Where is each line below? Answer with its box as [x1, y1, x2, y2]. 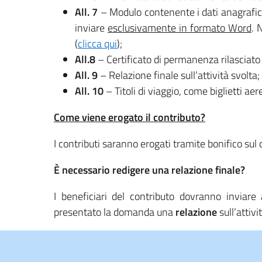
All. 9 [75, 67, 98, 83]
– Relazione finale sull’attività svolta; [98, 67, 260, 83]
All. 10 [75, 82, 104, 99]
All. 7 [75, 4, 101, 20]
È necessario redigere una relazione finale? [54, 161, 245, 178]
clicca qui [78, 35, 117, 51]
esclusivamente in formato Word [108, 19, 252, 36]
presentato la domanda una [54, 204, 175, 220]
